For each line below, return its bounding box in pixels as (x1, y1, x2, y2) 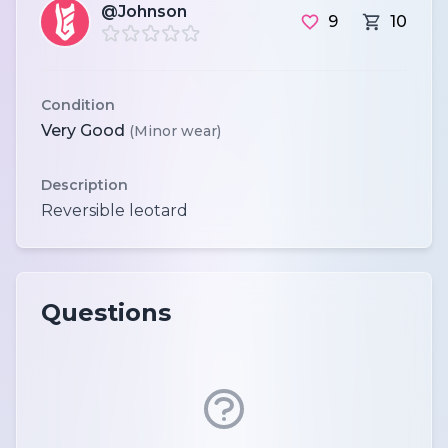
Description (41, 175, 128, 194)
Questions (41, 297, 171, 327)
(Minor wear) (129, 121, 221, 140)
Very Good (41, 120, 129, 140)
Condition (41, 95, 115, 114)
